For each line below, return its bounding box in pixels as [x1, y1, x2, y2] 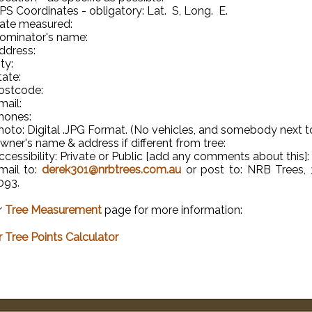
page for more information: [101, 203, 242, 217]
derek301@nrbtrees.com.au [41, 163, 181, 176]
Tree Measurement [4, 203, 102, 217]
